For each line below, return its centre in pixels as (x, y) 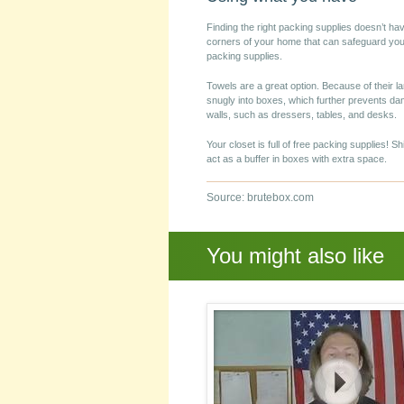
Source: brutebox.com (260, 197)
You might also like (295, 256)
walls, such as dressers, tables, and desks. (302, 115)
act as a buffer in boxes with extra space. (297, 159)
